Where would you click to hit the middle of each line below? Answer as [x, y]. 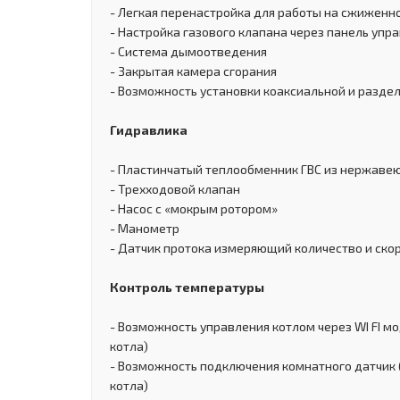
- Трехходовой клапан [175, 188]
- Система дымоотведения [188, 51]
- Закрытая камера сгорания [193, 71]
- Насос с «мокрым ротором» [194, 208]
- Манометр [145, 228]
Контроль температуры [187, 287]
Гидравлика [149, 129]
